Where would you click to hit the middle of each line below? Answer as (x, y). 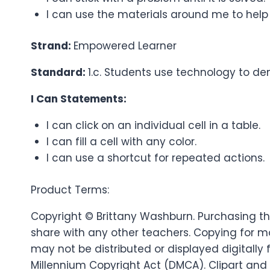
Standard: (59, 73)
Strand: (52, 46)
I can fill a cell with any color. (121, 142)
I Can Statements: (79, 99)
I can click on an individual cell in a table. (153, 126)
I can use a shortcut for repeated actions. (155, 158)
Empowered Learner (125, 46)
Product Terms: (70, 190)
